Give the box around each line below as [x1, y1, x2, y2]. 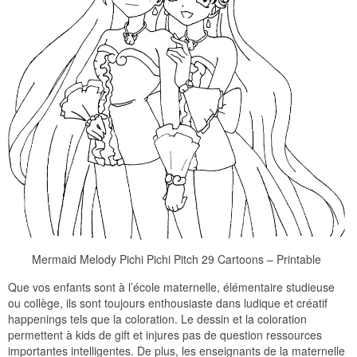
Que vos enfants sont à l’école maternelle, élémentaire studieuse [8, 279, 335, 296]
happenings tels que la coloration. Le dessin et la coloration [8, 311, 307, 328]
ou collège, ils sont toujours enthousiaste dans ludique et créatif [8, 295, 328, 312]
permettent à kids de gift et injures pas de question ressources [8, 327, 322, 343]
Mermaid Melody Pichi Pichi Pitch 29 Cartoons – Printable [32, 251, 321, 268]
